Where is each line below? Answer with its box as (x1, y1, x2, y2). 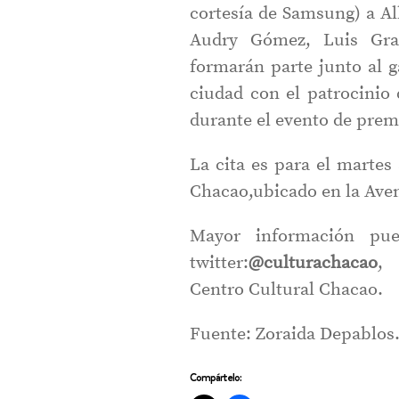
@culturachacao (248, 252, 379, 274)
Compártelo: (190, 370, 242, 385)
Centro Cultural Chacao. (190, 279, 384, 301)
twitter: (190, 252, 249, 274)
